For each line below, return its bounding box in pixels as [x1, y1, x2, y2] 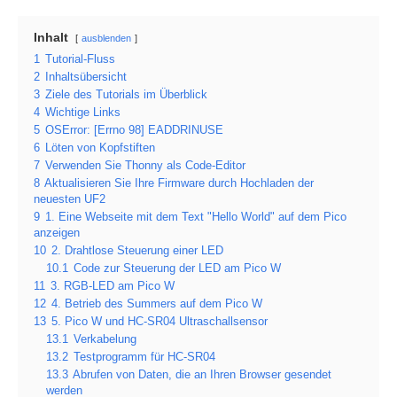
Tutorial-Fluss [45, 53, 115, 66]
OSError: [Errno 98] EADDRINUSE [45, 124, 223, 137]
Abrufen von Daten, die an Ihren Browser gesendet [73, 369, 331, 382]
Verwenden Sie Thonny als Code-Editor [45, 160, 245, 173]
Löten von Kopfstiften [45, 142, 155, 155]
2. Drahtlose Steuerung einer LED [51, 245, 223, 258]
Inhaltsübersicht [45, 71, 127, 84]
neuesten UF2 [34, 193, 105, 206]
